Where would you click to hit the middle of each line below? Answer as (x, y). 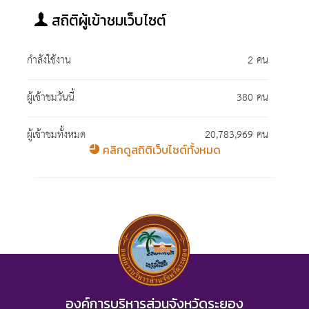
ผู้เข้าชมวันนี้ (51, 98)
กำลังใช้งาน (49, 61)
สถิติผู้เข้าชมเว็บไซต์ (107, 21)
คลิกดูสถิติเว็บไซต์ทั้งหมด (160, 150)
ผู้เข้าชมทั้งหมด (56, 135)
